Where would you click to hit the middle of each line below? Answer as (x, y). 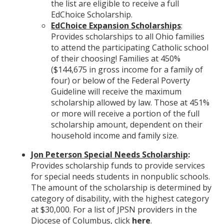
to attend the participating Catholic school (130, 47)
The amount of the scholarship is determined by (121, 187)
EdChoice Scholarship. (92, 14)
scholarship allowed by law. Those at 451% (130, 102)
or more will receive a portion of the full (125, 113)
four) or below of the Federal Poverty (121, 80)
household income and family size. (115, 135)
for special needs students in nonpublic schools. (121, 176)
